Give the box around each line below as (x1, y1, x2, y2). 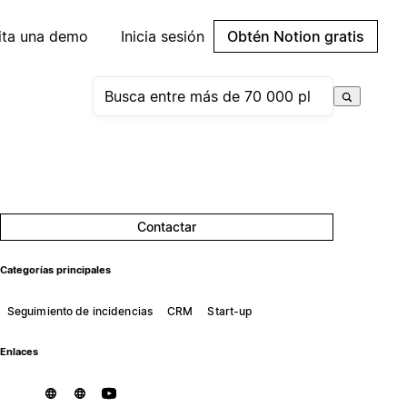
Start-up (207, 303, 253, 318)
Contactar (137, 219, 197, 234)
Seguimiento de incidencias (6, 303, 154, 318)
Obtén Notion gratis (227, 27, 364, 45)
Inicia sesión (121, 27, 204, 45)
